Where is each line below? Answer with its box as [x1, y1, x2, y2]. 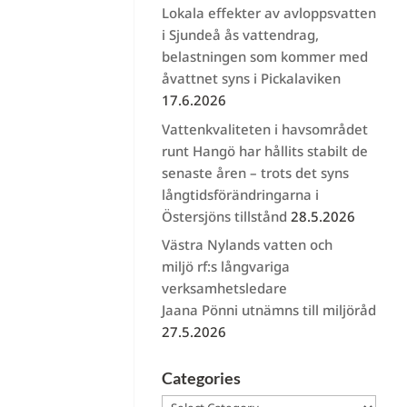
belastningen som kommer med [161, 47, 368, 65]
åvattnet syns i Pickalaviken [161, 69, 341, 87]
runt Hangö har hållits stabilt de [161, 141, 368, 160]
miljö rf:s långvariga [161, 257, 290, 275]
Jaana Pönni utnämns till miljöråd [161, 301, 376, 319]
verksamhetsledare [161, 279, 287, 297]
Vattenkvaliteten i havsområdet [161, 119, 368, 138]
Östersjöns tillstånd [161, 206, 287, 225]
